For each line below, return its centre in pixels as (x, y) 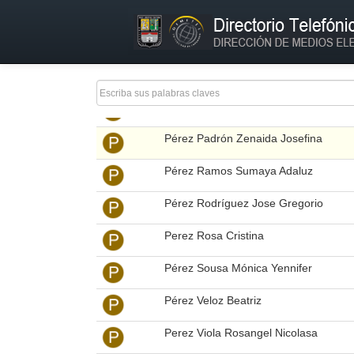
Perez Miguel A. (203, 41)
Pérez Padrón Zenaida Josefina (243, 138)
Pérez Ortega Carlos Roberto (237, 106)
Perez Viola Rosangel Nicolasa (241, 333)
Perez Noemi (197, 73)
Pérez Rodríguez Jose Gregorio (244, 203)
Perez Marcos (199, 9)
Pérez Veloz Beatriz (213, 300)
